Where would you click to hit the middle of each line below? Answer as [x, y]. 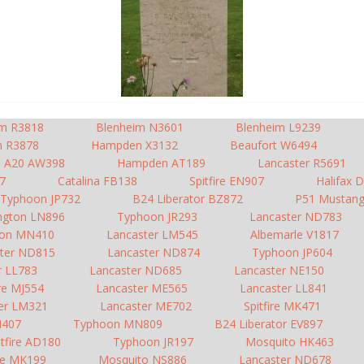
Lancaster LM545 [152, 234]
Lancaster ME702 [145, 306]
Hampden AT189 [161, 163]
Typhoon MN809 [117, 324]
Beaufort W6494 [273, 145]
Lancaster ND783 [295, 217]
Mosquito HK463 [289, 342]
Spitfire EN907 [227, 181]
